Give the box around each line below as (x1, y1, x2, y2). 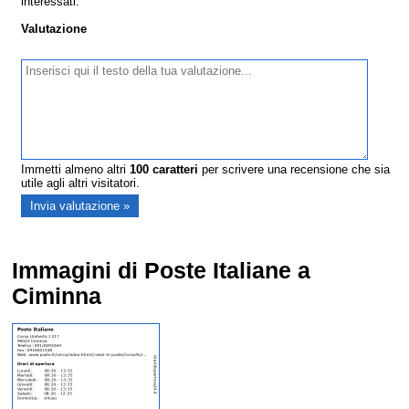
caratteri (149, 163, 199, 177)
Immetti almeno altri (21, 163, 131, 177)
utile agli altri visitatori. (21, 176, 141, 191)
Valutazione (21, 22, 88, 37)
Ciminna (12, 284, 102, 309)
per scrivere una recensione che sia (198, 163, 391, 177)
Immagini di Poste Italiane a (12, 258, 311, 284)
